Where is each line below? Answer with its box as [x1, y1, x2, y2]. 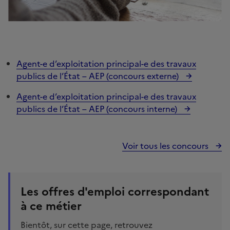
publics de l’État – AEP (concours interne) [16, 102, 179, 115]
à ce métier [21, 197, 82, 215]
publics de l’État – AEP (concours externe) [16, 69, 181, 82]
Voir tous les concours [122, 139, 210, 152]
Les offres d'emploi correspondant [21, 183, 209, 200]
